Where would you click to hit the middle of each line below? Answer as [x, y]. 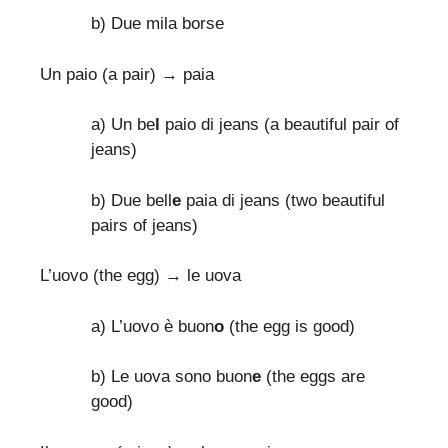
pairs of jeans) [144, 225]
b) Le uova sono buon [171, 377]
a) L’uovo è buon [152, 326]
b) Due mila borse [157, 24]
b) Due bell [131, 200]
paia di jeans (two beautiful [285, 200]
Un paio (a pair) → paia [129, 74]
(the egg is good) [289, 326]
